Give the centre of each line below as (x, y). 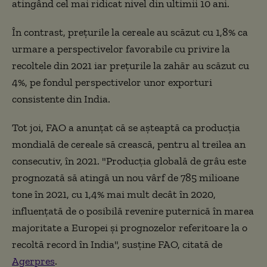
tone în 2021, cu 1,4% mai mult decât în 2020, (114, 194)
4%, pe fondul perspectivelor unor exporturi (112, 82)
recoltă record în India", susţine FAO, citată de (117, 244)
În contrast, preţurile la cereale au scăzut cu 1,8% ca (130, 32)
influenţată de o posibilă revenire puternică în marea (133, 211)
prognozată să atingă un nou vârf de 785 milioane (125, 177)
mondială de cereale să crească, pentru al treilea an (129, 144)
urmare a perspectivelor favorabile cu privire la (121, 49)
